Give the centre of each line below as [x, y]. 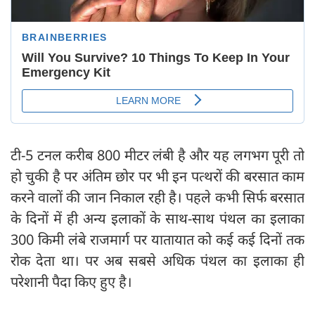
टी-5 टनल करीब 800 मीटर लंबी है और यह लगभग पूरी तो [157, 155]
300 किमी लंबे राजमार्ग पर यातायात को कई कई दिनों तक [157, 240]
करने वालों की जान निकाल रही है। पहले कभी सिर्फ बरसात [157, 198]
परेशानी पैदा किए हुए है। [71, 282]
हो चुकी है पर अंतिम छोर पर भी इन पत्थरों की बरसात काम [157, 176]
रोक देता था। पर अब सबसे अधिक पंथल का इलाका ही [157, 261]
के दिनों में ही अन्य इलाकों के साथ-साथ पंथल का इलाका [157, 219]
